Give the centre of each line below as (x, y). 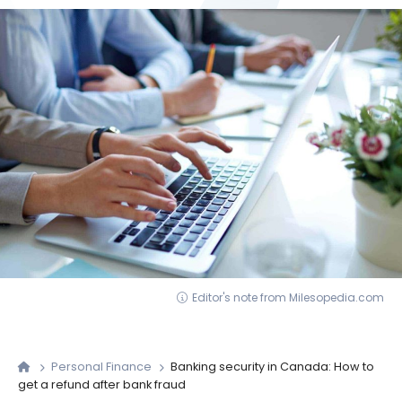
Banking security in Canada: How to (271, 367)
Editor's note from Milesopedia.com (288, 298)
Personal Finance (103, 367)
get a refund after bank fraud (102, 385)
